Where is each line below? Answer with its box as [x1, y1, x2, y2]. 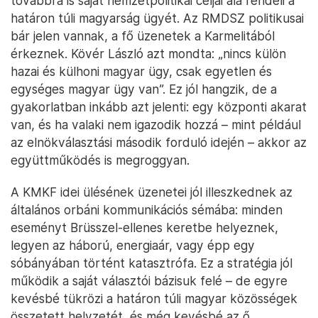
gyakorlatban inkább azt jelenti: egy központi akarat [11, 99, 307, 115]
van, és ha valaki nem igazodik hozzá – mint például [11, 117, 301, 133]
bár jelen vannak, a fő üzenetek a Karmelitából [11, 28, 275, 44]
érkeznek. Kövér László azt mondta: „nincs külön [11, 46, 286, 62]
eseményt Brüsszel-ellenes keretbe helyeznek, [11, 220, 278, 236]
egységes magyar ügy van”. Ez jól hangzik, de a [11, 82, 277, 97]
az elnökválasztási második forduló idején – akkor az [11, 135, 307, 150]
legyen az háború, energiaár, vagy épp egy [11, 238, 255, 253]
